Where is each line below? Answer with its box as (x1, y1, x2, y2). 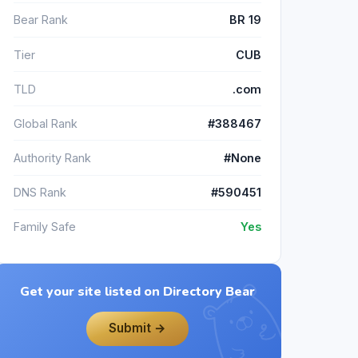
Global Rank (14, 116, 78, 130)
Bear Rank (14, 13, 68, 27)
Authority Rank (14, 151, 91, 165)
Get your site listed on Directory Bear (20, 283, 255, 301)
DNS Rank (14, 185, 66, 200)
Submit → (109, 320, 166, 336)
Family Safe (14, 220, 76, 234)
